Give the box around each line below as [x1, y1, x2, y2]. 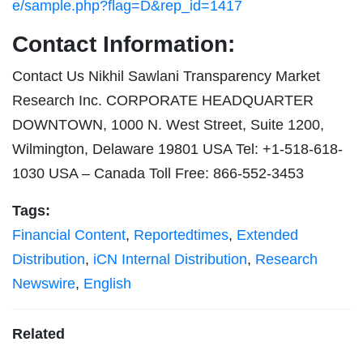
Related [12, 326, 65, 343]
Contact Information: [12, 32, 235, 58]
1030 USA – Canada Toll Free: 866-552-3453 [12, 165, 304, 182]
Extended [237, 227, 298, 244]
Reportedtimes [134, 227, 228, 244]
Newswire [12, 275, 75, 293]
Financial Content [12, 227, 126, 244]
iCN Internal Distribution [93, 251, 247, 268]
